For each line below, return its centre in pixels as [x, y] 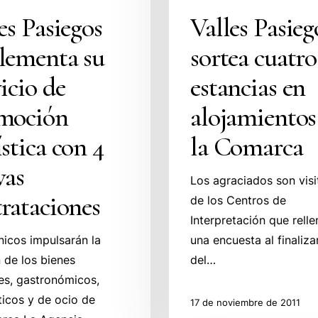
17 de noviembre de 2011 [246, 302]
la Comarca [247, 147]
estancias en [248, 87]
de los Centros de [238, 200]
